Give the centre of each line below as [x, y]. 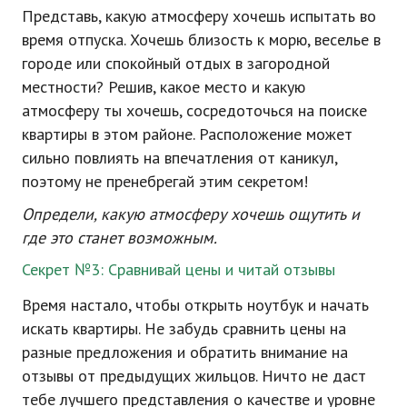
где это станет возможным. [119, 238]
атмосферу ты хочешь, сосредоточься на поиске [194, 110]
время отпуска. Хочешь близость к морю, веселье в [201, 40]
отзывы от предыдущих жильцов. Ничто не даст [194, 376]
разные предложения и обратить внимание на [185, 352]
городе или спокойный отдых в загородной [176, 63]
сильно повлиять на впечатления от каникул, [179, 158]
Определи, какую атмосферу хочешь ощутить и [191, 214]
